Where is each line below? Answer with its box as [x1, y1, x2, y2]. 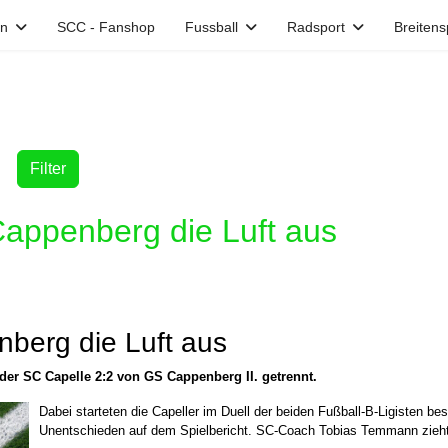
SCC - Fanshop [57, 19, 155, 35]
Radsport [287, 19, 345, 35]
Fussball [185, 19, 238, 35]
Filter [30, 160, 66, 177]
